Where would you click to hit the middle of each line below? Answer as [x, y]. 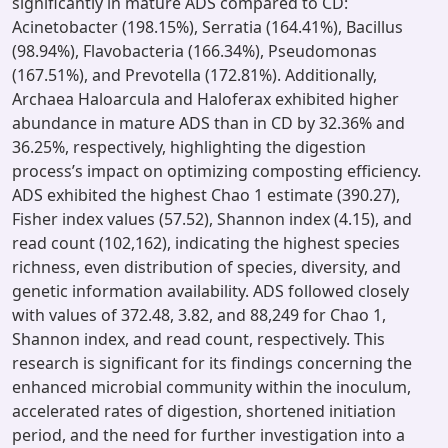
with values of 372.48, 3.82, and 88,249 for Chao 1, [199, 315]
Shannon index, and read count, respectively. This [198, 339]
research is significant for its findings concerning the [212, 363]
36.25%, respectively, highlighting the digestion [189, 147]
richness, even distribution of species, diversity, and [206, 267]
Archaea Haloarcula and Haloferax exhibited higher [205, 99]
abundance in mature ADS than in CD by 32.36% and [208, 123]
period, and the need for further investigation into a [208, 435]
